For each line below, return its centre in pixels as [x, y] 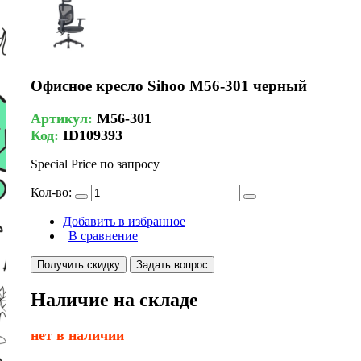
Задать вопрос [172, 264]
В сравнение [103, 235]
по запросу [130, 164]
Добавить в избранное [124, 221]
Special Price [64, 164]
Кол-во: [51, 192]
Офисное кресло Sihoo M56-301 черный [169, 86]
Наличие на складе [114, 299]
